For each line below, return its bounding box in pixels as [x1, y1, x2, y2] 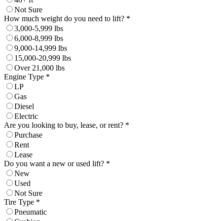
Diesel [14, 102, 34, 110]
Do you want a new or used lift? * [4, 159, 110, 168]
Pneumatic [14, 207, 47, 216]
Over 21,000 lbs [14, 63, 65, 72]
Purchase [14, 130, 42, 139]
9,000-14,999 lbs [14, 43, 67, 52]
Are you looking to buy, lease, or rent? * [4, 120, 129, 129]
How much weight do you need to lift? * [4, 14, 130, 23]
